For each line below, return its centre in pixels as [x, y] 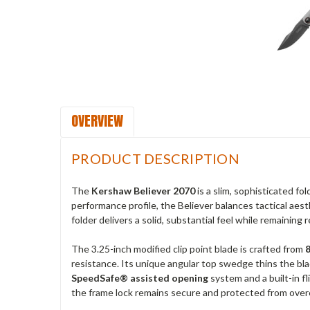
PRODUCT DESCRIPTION [155, 158]
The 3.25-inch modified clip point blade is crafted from [188, 248]
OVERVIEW [97, 120]
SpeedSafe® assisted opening [140, 277]
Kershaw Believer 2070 [143, 190]
